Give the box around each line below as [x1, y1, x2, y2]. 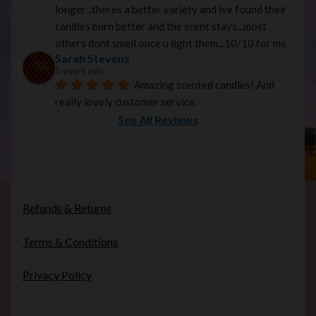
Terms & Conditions [23, 234, 118, 248]
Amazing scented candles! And [134, 78, 274, 91]
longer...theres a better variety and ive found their [55, 2, 287, 16]
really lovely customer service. [55, 95, 197, 108]
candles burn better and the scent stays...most [55, 19, 267, 32]
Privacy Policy [23, 268, 92, 282]
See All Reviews [118, 112, 198, 126]
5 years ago [55, 64, 103, 76]
